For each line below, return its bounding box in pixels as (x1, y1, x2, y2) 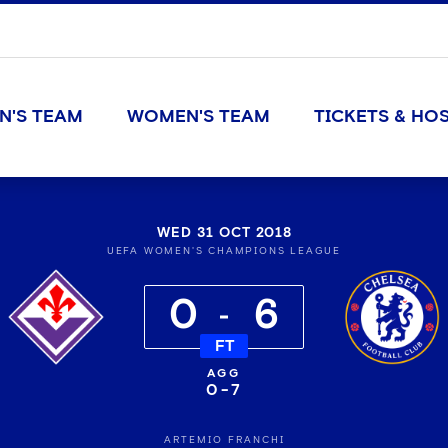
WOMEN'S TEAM (126, 108, 270, 126)
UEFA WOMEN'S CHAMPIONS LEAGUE (106, 246, 342, 256)
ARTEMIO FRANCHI (163, 435, 285, 445)
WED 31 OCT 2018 (156, 226, 292, 240)
